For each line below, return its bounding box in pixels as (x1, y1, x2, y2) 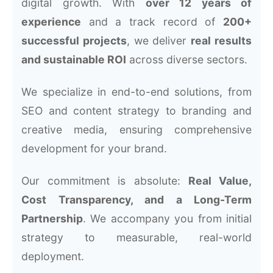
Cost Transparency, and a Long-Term (21, 193, 252, 206)
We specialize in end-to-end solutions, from (21, 85, 252, 98)
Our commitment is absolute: (21, 174, 188, 187)
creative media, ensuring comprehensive (21, 122, 252, 136)
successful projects (21, 34, 127, 47)
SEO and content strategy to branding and (21, 104, 252, 117)
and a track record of (81, 15, 223, 28)
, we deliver (126, 34, 191, 47)
